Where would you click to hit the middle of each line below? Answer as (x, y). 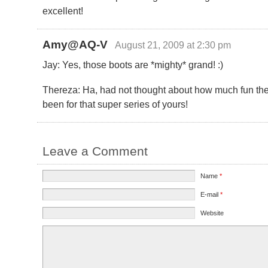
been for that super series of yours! (115, 104)
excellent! (63, 10)
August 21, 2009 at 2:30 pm (173, 45)
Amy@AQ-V (75, 44)
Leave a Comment (95, 151)
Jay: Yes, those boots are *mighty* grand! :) (133, 64)
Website (212, 213)
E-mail (210, 194)
